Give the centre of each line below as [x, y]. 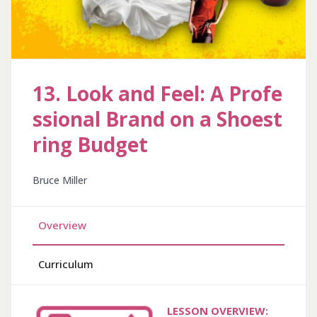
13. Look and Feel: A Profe [157, 93]
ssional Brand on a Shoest [157, 119]
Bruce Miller [60, 180]
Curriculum [66, 264]
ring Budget [90, 144]
